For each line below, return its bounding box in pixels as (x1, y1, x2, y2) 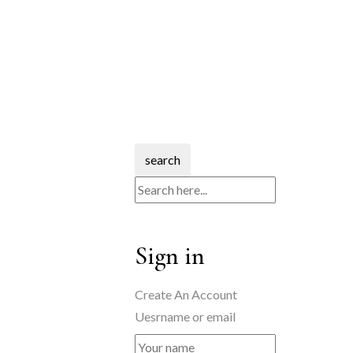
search (145, 152, 180, 167)
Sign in (135, 240, 205, 271)
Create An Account (135, 287, 237, 302)
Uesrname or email (135, 309, 236, 324)
